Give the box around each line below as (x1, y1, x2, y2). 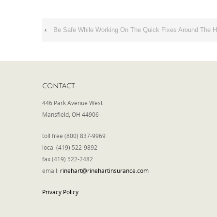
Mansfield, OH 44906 (42, 110, 99, 118)
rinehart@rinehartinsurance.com (60, 167, 149, 174)
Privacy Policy (42, 188, 78, 196)
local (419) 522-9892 (42, 143, 97, 151)
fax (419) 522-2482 (42, 155, 93, 163)
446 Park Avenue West (42, 99, 103, 107)
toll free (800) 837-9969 (42, 132, 106, 139)
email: (42, 167, 60, 174)
